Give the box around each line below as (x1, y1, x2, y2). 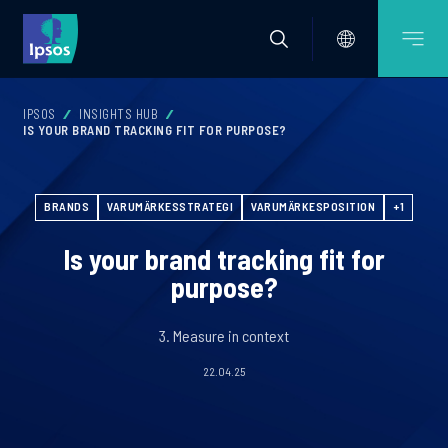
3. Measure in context (159, 326, 289, 345)
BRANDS (44, 199, 89, 213)
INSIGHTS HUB (79, 106, 158, 122)
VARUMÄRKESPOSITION (251, 199, 375, 213)
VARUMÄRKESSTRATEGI (107, 199, 233, 213)
